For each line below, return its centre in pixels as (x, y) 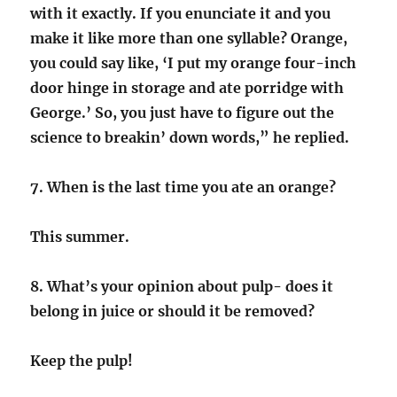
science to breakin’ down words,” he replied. (190, 138)
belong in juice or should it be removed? (173, 311)
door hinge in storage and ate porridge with (187, 88)
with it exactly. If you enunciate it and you (181, 14)
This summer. (80, 237)
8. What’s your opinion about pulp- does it (182, 287)
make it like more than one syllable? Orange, (189, 39)
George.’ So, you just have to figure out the (183, 113)
